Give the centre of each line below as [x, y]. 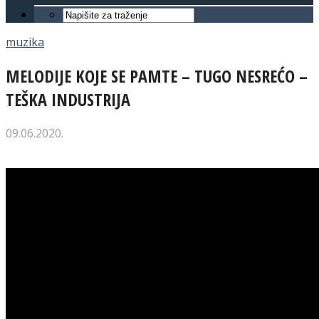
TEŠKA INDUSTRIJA [68, 99]
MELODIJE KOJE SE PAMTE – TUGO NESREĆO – [157, 75]
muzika [25, 42]
